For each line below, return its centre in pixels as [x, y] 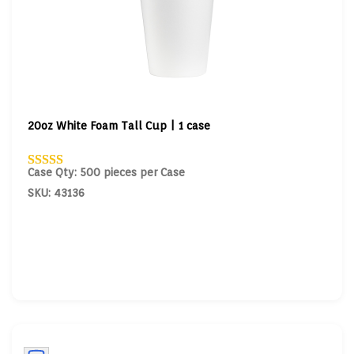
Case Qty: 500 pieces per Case [106, 172]
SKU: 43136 [56, 193]
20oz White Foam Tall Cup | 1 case [119, 125]
